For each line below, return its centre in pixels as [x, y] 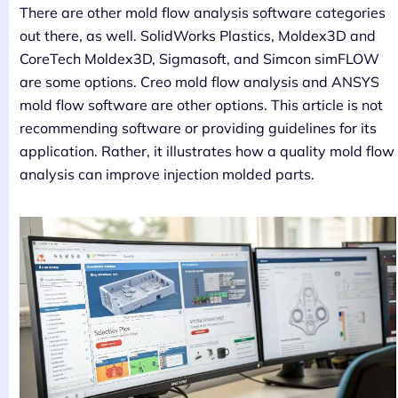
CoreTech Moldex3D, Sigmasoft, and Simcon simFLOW [199, 58]
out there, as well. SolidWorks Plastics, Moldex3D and [198, 35]
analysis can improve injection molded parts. [167, 174]
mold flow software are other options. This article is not [201, 104]
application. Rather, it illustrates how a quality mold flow [207, 151]
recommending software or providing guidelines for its [198, 127]
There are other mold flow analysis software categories [203, 12]
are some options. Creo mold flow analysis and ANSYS [199, 81]
